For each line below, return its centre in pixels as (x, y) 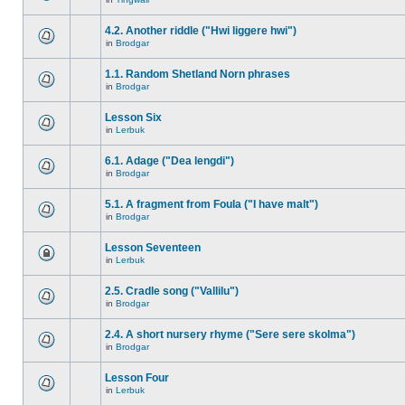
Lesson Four (137, 378)
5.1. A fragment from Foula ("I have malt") (212, 204)
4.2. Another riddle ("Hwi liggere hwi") (201, 31)
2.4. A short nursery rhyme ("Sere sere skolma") (230, 334)
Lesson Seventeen (153, 248)
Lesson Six (133, 118)
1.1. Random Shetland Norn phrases (198, 74)
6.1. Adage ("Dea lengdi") (170, 161)
